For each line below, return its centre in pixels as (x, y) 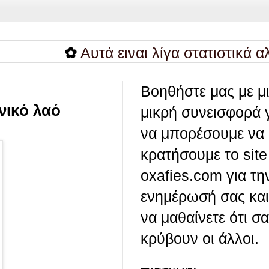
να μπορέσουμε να (202, 134)
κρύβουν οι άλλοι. (200, 239)
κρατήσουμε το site (204, 155)
